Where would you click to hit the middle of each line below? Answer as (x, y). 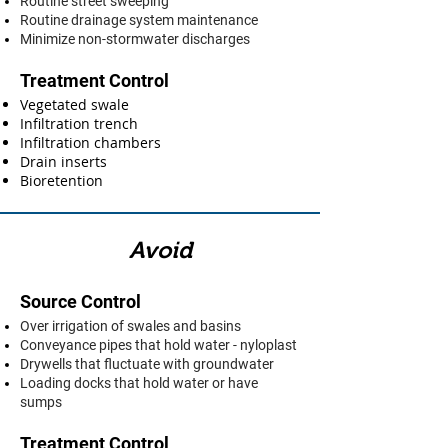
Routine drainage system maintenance (139, 20)
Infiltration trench (79, 123)
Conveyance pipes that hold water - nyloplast (158, 345)
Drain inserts (63, 161)
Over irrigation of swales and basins (130, 326)
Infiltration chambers (90, 142)
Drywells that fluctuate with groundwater (147, 364)
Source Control (80, 301)
